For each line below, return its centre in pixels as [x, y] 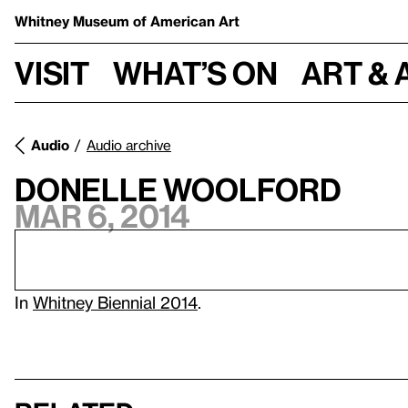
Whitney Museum [74, 21]
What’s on [195, 72]
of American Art [186, 21]
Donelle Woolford [178, 189]
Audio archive [129, 145]
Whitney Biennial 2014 [115, 302]
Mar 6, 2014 [102, 216]
